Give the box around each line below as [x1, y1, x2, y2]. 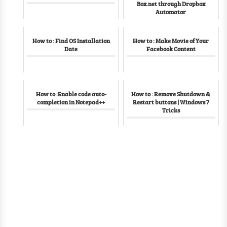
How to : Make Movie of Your [133, 36, 209, 45]
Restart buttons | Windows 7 [132, 98, 209, 106]
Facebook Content [146, 45, 196, 53]
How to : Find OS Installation [32, 36, 110, 45]
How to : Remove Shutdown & [131, 90, 211, 98]
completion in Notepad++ [37, 98, 105, 106]
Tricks [162, 106, 180, 114]
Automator [156, 8, 186, 16]
